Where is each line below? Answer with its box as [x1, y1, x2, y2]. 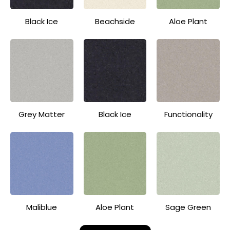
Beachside [94, 16, 135, 27]
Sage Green [165, 201, 212, 213]
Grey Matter [18, 108, 65, 120]
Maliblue [26, 201, 57, 213]
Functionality [164, 108, 213, 120]
